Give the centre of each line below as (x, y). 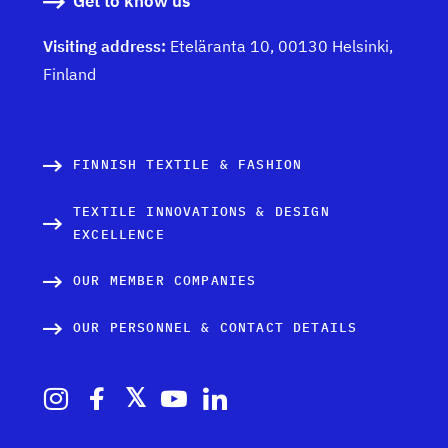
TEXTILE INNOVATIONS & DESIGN (201, 212)
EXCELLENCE (119, 235)
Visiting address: (106, 46)
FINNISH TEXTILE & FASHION (188, 165)
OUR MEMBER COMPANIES (165, 281)
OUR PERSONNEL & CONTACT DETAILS (215, 328)
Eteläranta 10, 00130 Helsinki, (281, 46)
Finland (69, 74)
